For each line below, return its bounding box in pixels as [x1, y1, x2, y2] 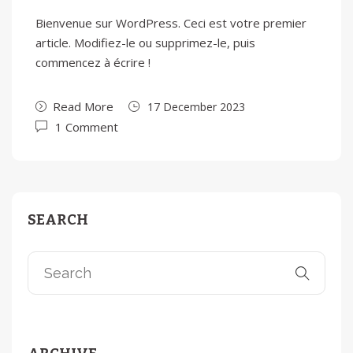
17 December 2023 [147, 99, 245, 114]
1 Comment [55, 119, 118, 135]
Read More [53, 98, 113, 114]
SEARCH [28, 211, 88, 229]
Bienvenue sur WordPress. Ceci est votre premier [35, 15, 307, 31]
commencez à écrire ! [35, 54, 150, 70]
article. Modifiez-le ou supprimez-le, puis [35, 35, 255, 50]
